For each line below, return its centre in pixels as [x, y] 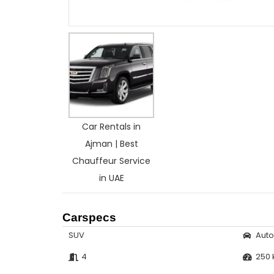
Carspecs [89, 217]
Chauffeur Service [111, 161]
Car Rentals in [111, 127]
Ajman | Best [111, 144]
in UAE [111, 178]
